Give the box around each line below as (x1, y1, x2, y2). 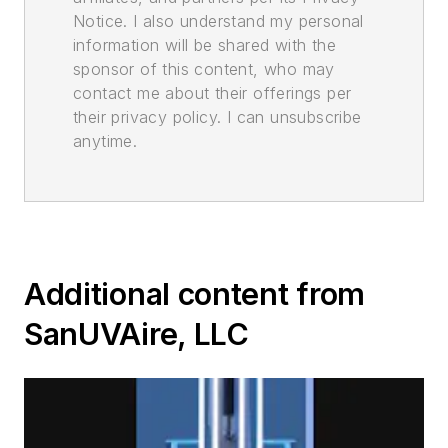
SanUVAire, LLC (24, 316, 249, 353)
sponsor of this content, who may (73, 59, 335, 80)
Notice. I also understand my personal (73, 11, 364, 32)
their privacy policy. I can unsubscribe (73, 107, 362, 128)
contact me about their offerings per (73, 83, 352, 104)
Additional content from (24, 276, 366, 313)
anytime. (73, 131, 138, 152)
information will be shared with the (73, 35, 336, 56)
